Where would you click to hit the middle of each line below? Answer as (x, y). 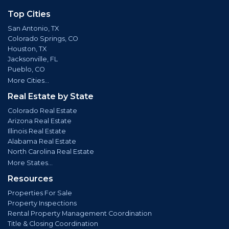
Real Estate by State (51, 96)
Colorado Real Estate (42, 110)
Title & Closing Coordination (53, 223)
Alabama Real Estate (42, 141)
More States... (30, 163)
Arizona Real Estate (40, 121)
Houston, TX (27, 49)
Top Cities (29, 14)
